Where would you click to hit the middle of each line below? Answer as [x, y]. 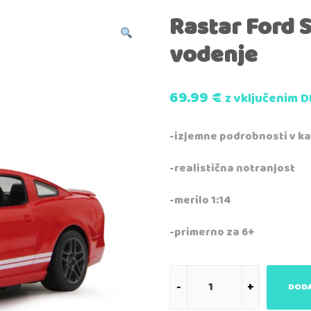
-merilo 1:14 [200, 200]
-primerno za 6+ [212, 232]
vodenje [213, 56]
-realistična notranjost [232, 168]
